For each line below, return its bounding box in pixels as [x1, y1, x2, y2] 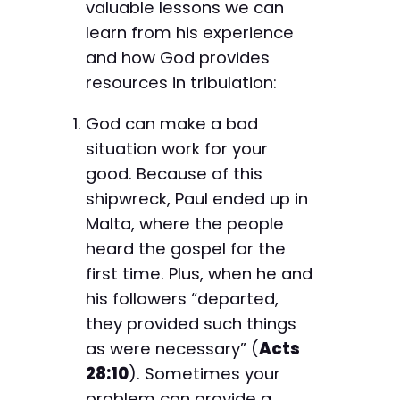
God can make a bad [86, 112, 258, 136]
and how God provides [86, 46, 270, 69]
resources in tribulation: [86, 71, 277, 94]
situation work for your [86, 137, 268, 161]
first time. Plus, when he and [86, 262, 312, 286]
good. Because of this [86, 162, 262, 186]
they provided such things [86, 312, 296, 336]
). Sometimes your [129, 362, 280, 386]
